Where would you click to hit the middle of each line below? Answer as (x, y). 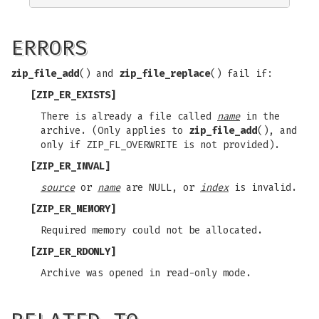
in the (260, 116)
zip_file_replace (164, 74)
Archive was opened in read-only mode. (146, 273)
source (58, 188)
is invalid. (263, 188)
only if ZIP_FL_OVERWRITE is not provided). (160, 145)
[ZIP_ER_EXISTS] (73, 95)
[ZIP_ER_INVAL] (70, 166)
